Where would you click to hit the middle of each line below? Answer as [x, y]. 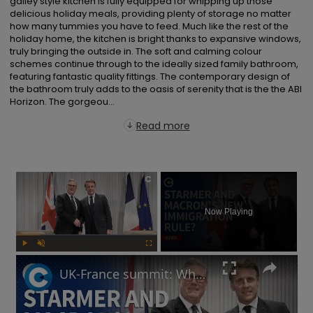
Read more [163, 126]
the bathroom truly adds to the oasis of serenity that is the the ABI [156, 89]
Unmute [50, 258]
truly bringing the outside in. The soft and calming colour [136, 51]
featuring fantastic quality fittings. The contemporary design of [150, 77]
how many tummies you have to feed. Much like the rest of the [149, 26]
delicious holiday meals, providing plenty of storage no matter [151, 14]
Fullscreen [162, 258]
